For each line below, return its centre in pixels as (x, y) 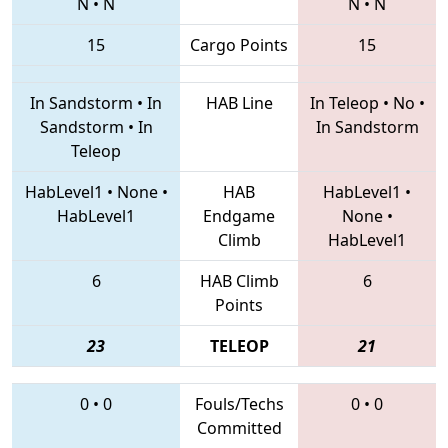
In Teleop (344, 102)
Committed (239, 427)
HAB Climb (239, 280)
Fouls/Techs (239, 403)
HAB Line (239, 102)
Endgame (239, 215)
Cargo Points (239, 44)
